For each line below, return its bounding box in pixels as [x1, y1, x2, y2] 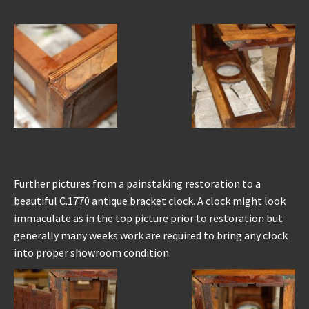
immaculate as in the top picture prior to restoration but [14, 210, 283, 225]
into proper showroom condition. [14, 245, 171, 259]
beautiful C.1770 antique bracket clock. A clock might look [14, 193, 286, 208]
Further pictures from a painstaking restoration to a [14, 176, 261, 190]
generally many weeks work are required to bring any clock [14, 228, 288, 242]
